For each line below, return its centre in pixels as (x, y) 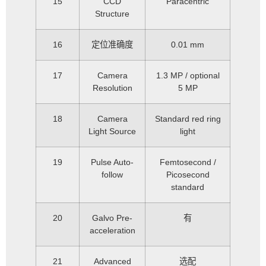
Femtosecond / (188, 162)
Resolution (112, 88)
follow (112, 175)
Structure (112, 14)
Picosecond (188, 175)
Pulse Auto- (112, 162)
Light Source (112, 131)
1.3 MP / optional (188, 75)
